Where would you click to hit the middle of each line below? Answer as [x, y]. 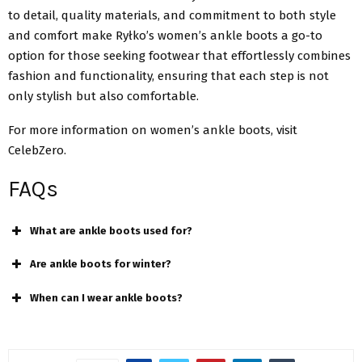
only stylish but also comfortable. [105, 96]
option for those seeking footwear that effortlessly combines [179, 55]
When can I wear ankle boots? [106, 297]
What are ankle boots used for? [111, 230]
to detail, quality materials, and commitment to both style [172, 15]
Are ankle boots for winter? [101, 264]
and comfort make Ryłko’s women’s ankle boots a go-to [165, 35]
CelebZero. [39, 150]
